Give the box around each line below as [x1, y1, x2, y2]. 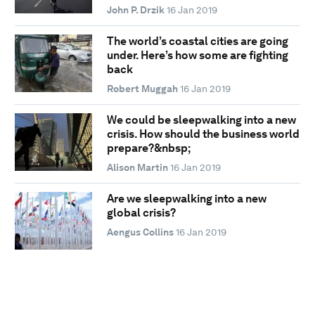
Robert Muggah [106, 83, 178, 95]
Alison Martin [106, 162, 168, 174]
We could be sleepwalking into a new [106, 113, 296, 127]
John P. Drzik [106, 4, 165, 16]
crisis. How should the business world [106, 127, 300, 141]
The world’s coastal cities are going [106, 34, 288, 49]
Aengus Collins [106, 226, 174, 238]
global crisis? [106, 206, 176, 220]
